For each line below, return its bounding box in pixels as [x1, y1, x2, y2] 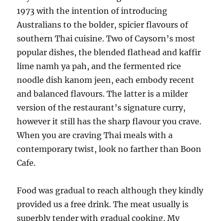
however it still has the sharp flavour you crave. [17, 116, 202, 127]
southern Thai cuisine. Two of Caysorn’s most [17, 34, 196, 44]
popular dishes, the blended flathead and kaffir [17, 47, 201, 58]
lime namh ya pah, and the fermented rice [17, 61, 182, 72]
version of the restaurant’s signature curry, [17, 103, 186, 113]
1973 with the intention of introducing [17, 6, 168, 16]
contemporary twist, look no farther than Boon [17, 144, 202, 154]
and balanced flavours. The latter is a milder [17, 89, 188, 99]
